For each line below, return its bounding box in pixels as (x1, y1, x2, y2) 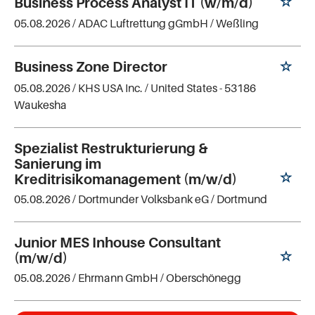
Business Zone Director (14, 58, 167, 76)
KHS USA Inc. (78, 81, 143, 96)
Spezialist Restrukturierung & (14, 140, 207, 157)
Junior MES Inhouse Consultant (14, 233, 221, 251)
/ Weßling (210, 16, 259, 31)
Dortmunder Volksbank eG (78, 192, 209, 207)
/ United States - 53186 (145, 81, 256, 96)
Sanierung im (14, 155, 101, 173)
